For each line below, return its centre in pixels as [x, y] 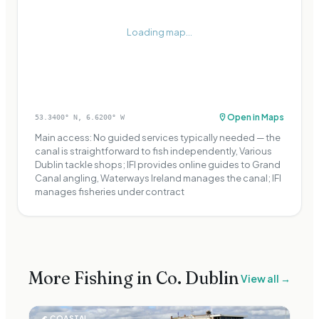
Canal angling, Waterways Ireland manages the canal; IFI [158, 178]
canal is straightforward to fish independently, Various [153, 151]
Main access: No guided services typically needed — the [158, 138]
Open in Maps [256, 117]
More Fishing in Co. [107, 278]
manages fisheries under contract [110, 192]
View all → [266, 278]
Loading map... [159, 32]
